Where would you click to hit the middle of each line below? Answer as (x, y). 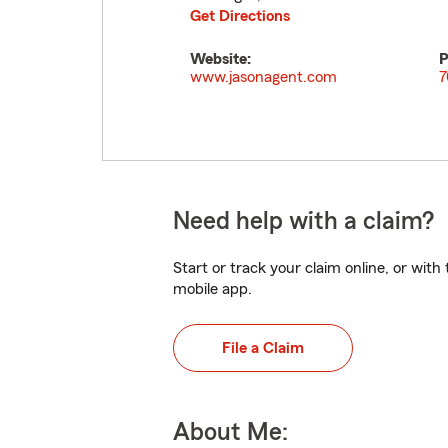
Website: (220, 59)
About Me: (230, 432)
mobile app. (212, 289)
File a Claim (263, 348)
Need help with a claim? (303, 221)
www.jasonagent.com (263, 77)
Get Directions (240, 16)
